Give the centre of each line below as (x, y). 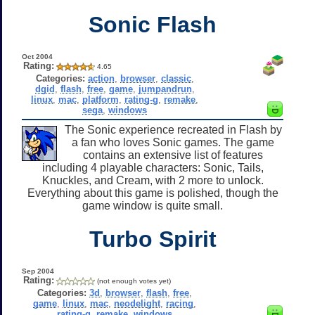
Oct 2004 (37, 56)
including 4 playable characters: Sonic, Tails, (153, 167)
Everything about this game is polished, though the (153, 193)
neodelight (137, 303)
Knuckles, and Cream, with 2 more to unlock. (153, 180)
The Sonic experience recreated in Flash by (173, 129)
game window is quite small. (153, 205)
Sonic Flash (153, 24)
